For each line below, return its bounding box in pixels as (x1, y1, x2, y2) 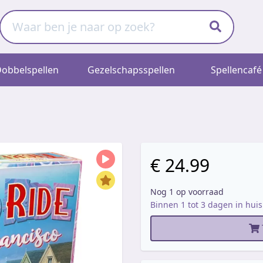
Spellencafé (210, 63, 262, 76)
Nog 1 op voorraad (150, 186, 224, 197)
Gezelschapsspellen (87, 63, 176, 76)
